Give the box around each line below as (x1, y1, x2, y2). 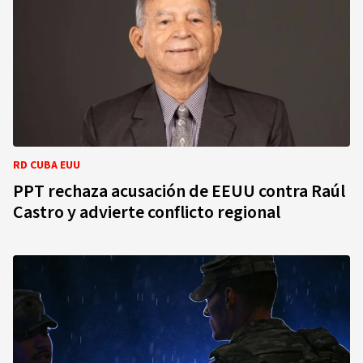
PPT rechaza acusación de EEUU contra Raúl (13, 178, 345, 204)
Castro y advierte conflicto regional (13, 199, 280, 225)
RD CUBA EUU (13, 157, 80, 173)
